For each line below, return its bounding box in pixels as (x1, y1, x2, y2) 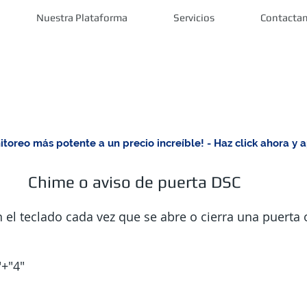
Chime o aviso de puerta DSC (28, 173, 241, 191)
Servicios (173, 12, 214, 23)
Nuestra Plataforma (36, 12, 127, 23)
